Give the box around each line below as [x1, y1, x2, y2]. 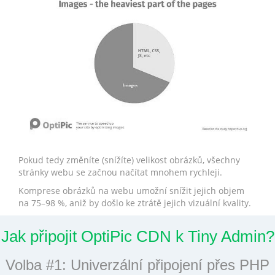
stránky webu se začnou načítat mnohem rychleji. [18, 166, 222, 178]
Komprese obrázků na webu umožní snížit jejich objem [18, 184, 244, 196]
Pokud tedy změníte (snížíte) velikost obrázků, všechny [18, 153, 240, 166]
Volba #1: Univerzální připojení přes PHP [6, 256, 269, 273]
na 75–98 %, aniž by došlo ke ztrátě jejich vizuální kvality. [18, 196, 251, 209]
